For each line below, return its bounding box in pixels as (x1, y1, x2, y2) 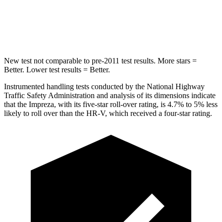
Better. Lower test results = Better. (4, 65, 110, 74)
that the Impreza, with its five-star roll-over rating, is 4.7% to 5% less (4, 100, 218, 109)
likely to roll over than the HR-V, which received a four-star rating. (4, 109, 212, 117)
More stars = (156, 56, 197, 65)
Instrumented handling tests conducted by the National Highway (4, 82, 205, 91)
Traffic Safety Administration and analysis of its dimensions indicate (4, 91, 216, 100)
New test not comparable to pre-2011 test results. (4, 56, 156, 65)
